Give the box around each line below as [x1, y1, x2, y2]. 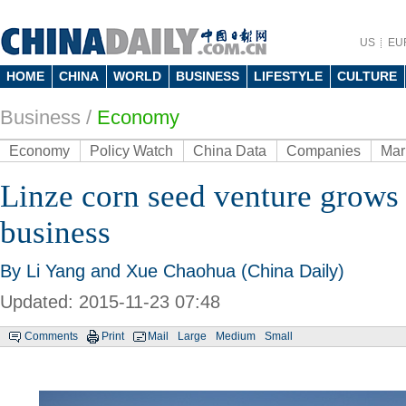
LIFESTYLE [254, 69, 323, 83]
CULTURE [337, 69, 397, 83]
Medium [216, 330, 256, 343]
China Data [193, 143, 266, 159]
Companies [286, 143, 361, 159]
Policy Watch [90, 143, 173, 159]
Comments [24, 330, 78, 343]
